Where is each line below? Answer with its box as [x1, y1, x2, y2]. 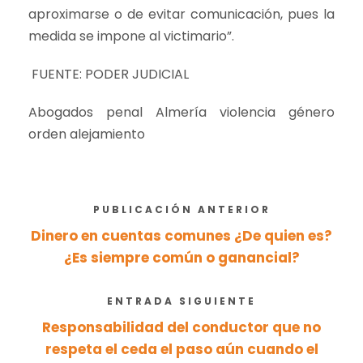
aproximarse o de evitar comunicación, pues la [28, 5, 335, 23]
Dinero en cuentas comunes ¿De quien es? [31, 226, 332, 246]
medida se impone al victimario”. [28, 27, 234, 45]
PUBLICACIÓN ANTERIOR [92, 203, 271, 216]
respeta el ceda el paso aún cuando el [45, 340, 318, 359]
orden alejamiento [28, 125, 145, 143]
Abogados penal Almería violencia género [28, 103, 335, 122]
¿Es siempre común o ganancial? [63, 248, 300, 267]
